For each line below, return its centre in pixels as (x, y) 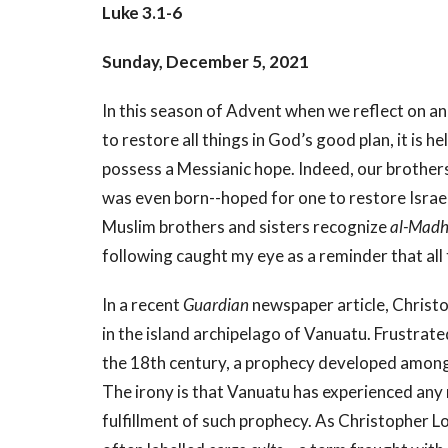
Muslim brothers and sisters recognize (246, 227)
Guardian (216, 305)
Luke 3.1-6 (142, 13)
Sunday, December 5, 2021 (205, 62)
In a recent (142, 305)
